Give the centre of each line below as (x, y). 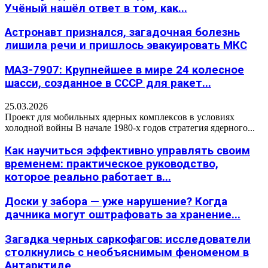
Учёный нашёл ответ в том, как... (96, 8)
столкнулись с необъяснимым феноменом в (127, 252)
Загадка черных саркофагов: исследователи (128, 239)
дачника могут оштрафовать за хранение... (123, 215)
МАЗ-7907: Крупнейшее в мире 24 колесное (124, 70)
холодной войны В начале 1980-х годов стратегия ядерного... (130, 127)
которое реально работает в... (88, 177)
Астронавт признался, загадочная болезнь (122, 33)
